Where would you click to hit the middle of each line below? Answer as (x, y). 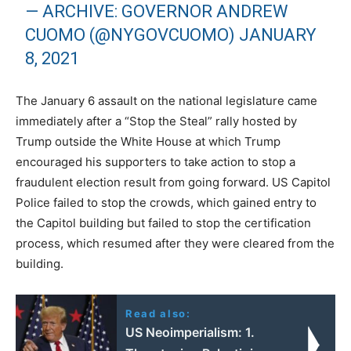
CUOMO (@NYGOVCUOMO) (132, 34)
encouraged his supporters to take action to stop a (156, 161)
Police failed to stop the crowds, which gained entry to (166, 202)
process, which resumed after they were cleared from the (175, 243)
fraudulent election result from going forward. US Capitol (173, 182)
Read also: (158, 313)
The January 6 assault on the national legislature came (166, 100)
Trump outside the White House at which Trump (148, 141)
